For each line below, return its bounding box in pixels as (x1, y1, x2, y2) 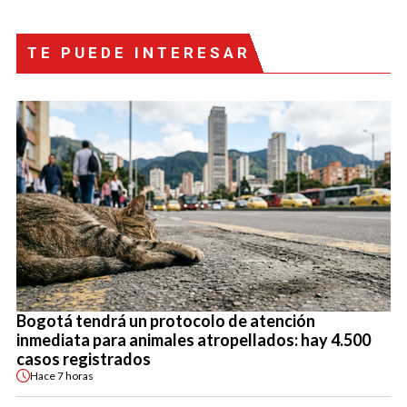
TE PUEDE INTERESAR (27, 44, 251, 63)
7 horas (57, 368, 94, 382)
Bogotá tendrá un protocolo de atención (16, 311, 315, 332)
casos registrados (16, 349, 151, 370)
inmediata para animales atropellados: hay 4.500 (16, 330, 371, 351)
